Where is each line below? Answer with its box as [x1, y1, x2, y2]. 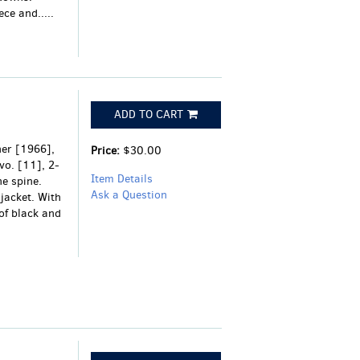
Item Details [90, 170, 153, 186]
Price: [90, 142, 123, 158]
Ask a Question [90, 186, 167, 202]
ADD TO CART [113, 106, 183, 122]
